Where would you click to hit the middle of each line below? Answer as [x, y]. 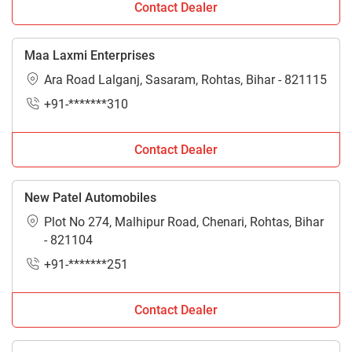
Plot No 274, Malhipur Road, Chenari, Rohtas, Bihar [184, 222]
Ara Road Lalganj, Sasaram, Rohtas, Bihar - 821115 [185, 79]
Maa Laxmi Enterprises [90, 55]
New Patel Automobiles [90, 197]
